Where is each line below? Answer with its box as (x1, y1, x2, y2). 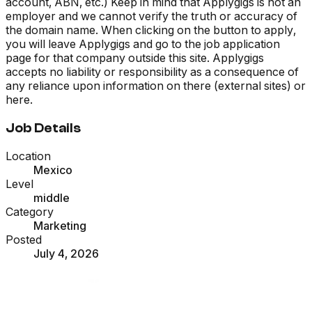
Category (6, 205, 54, 219)
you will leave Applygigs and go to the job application (6, 37, 280, 52)
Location (6, 149, 51, 164)
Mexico (33, 163, 72, 178)
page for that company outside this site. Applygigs (6, 51, 264, 65)
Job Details (6, 120, 81, 136)
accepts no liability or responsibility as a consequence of (6, 65, 299, 79)
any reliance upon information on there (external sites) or (6, 79, 306, 93)
